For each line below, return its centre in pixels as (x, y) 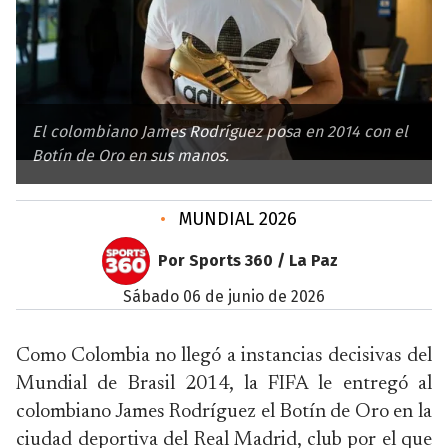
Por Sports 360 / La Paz (248, 260)
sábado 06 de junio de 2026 (228, 296)
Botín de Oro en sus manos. (130, 155)
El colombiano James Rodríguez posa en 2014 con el (220, 131)
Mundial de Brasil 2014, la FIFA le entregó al (224, 384)
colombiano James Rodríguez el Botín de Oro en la (224, 412)
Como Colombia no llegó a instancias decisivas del (224, 356)
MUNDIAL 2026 (235, 219)
